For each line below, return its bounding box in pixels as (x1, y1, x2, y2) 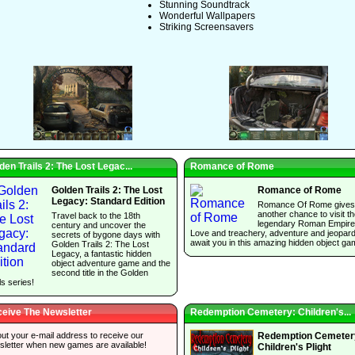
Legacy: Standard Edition (52, 195, 165, 207)
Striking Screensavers (159, 21, 254, 32)
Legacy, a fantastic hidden (52, 249, 151, 259)
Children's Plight (258, 342, 331, 353)
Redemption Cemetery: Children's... (190, 307, 351, 319)
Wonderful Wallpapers (159, 10, 255, 21)
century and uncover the (52, 220, 146, 231)
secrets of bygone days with (52, 230, 160, 240)
